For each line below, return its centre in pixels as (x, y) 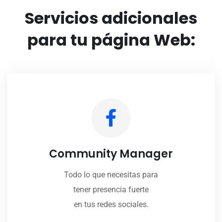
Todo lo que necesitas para (111, 175)
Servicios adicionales (111, 18)
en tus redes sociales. (111, 205)
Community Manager (111, 154)
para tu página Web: (111, 40)
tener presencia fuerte (111, 190)
